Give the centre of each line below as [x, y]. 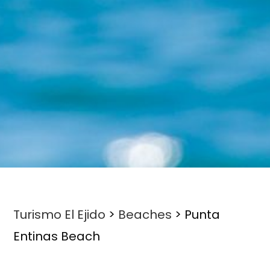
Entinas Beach [57, 237]
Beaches [145, 215]
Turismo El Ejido [60, 215]
